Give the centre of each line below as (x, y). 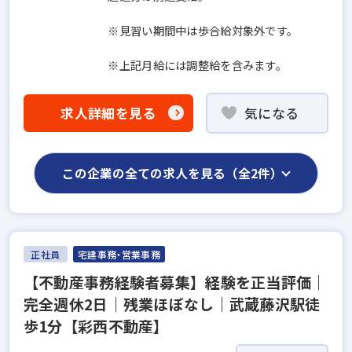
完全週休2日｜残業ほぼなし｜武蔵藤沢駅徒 (172, 304)
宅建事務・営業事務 (119, 254)
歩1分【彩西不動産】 (96, 326)
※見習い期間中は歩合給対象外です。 (203, 30)
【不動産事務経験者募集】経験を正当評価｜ (175, 282)
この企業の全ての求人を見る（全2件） (173, 174)
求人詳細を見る (108, 113)
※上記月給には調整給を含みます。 (197, 64)
